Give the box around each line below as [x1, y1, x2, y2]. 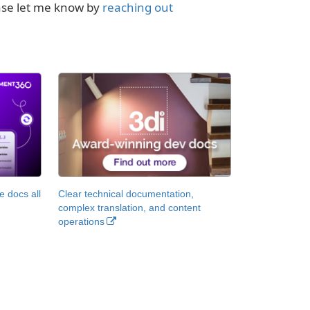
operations [57, 215, 104, 227]
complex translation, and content [57, 201, 201, 213]
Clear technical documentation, [57, 188, 194, 199]
